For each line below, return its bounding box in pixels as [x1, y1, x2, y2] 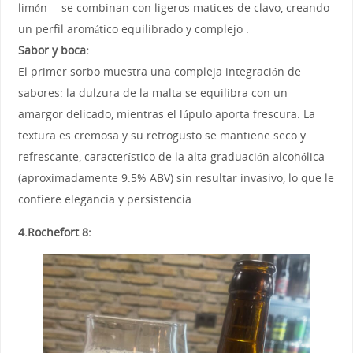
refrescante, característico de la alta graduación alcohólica [17, 149, 325, 165]
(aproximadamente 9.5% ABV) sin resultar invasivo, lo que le [17, 170, 334, 186]
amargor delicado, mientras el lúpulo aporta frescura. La [17, 106, 315, 122]
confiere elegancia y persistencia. [17, 191, 195, 207]
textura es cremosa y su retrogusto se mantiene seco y [17, 128, 306, 143]
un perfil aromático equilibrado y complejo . [17, 21, 249, 37]
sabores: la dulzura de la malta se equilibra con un [17, 85, 288, 101]
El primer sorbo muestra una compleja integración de [17, 64, 301, 80]
